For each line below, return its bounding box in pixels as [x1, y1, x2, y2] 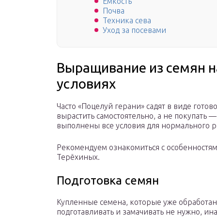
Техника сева [103, 16, 151, 25]
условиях [57, 76, 116, 92]
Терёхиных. [57, 153, 100, 162]
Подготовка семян [57, 174, 159, 187]
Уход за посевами [103, 26, 166, 35]
